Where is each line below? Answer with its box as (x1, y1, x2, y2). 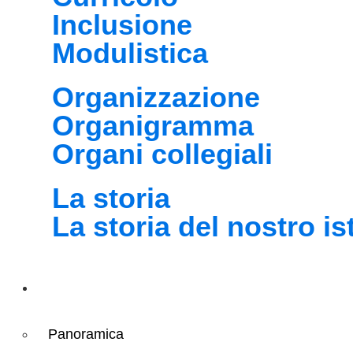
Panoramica (48, 326, 124, 342)
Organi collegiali (52, 138, 273, 170)
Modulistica (52, 37, 208, 69)
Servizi (48, 276, 103, 296)
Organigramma (52, 110, 254, 142)
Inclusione (52, 9, 192, 41)
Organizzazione (52, 81, 260, 113)
